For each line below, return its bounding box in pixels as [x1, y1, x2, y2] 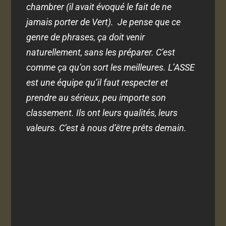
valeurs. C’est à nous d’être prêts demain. [26, 123, 187, 134]
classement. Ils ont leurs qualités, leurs [26, 107, 178, 119]
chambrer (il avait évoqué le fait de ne [26, 2, 172, 13]
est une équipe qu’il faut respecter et [26, 77, 168, 88]
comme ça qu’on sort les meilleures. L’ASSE [26, 62, 195, 73]
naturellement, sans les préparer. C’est [26, 47, 176, 58]
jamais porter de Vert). [26, 17, 116, 28]
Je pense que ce [116, 17, 181, 28]
